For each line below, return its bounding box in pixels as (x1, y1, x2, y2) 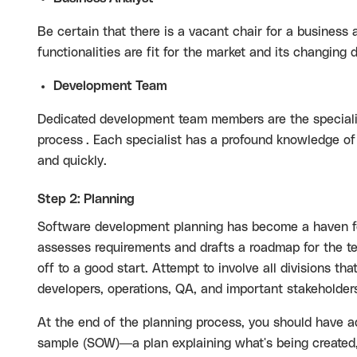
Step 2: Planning (37, 193, 135, 206)
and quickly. (37, 155, 107, 167)
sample (37, 337, 79, 350)
